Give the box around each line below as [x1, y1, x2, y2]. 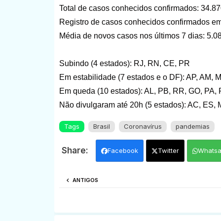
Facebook [107, 146, 138, 154]
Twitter [157, 146, 179, 154]
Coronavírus [123, 122, 162, 130]
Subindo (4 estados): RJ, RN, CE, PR [59, 59, 190, 68]
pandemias [175, 122, 210, 130]
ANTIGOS [72, 176, 98, 184]
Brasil [93, 122, 110, 130]
